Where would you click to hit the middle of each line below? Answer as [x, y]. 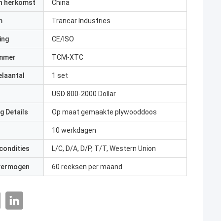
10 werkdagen [74, 130]
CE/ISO [63, 39]
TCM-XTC [68, 57]
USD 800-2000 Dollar [84, 94]
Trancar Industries [81, 21]
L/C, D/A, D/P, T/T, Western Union [104, 148]
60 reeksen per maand [87, 167]
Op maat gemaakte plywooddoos [104, 112]
